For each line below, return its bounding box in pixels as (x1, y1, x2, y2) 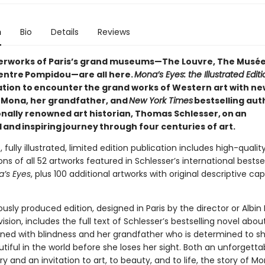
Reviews (97, 26, 130, 38)
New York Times (128, 95, 193, 106)
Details (50, 26, 79, 38)
